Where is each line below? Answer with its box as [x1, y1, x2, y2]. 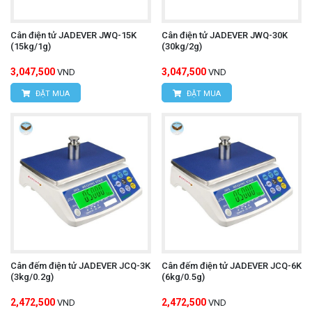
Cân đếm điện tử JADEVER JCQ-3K [10, 260, 150, 271]
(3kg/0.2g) [10, 271, 54, 282]
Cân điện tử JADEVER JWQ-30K [161, 30, 288, 41]
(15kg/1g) [10, 41, 51, 52]
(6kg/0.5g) [161, 271, 205, 282]
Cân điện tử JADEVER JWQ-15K [10, 30, 136, 41]
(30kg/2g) [161, 41, 202, 52]
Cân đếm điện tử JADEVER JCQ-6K [161, 260, 302, 271]
